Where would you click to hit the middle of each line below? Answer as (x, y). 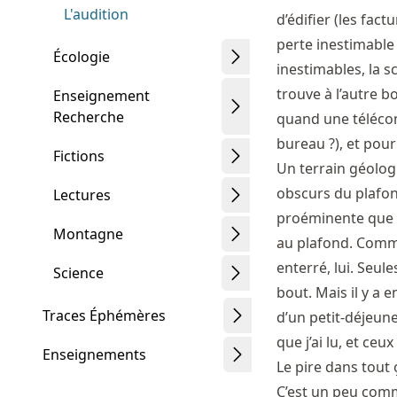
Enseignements (94, 354)
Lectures (82, 195)
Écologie (82, 57)
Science (78, 273)
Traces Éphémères (104, 315)
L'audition (96, 14)
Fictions (79, 156)
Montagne (88, 234)
